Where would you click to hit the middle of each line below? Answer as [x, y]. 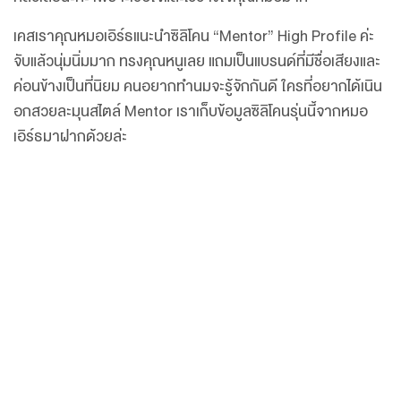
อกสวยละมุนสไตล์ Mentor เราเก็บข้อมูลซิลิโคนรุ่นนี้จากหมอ [191, 111]
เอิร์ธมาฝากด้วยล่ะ [70, 137]
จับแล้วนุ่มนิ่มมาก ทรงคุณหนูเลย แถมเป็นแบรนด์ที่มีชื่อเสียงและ [197, 61]
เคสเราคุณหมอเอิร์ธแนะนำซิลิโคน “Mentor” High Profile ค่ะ [194, 36]
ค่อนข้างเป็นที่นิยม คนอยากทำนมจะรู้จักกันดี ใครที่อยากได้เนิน [198, 86]
